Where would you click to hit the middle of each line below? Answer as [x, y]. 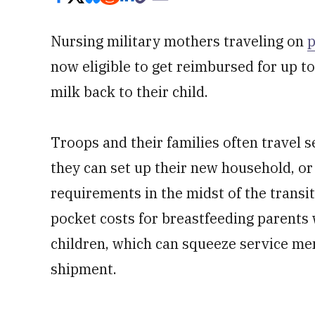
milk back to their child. [129, 92]
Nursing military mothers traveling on [179, 41]
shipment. [84, 269]
